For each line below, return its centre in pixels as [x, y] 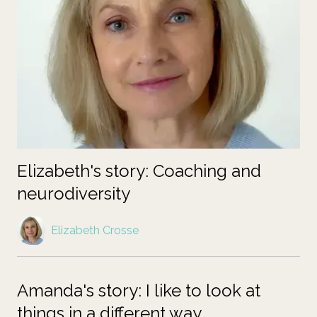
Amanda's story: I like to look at [139, 291]
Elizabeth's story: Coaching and [139, 171]
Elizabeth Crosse [95, 231]
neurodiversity [74, 194]
